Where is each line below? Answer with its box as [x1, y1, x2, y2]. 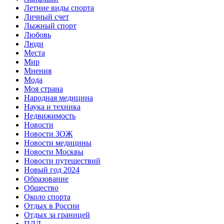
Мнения [24, 66, 51, 75]
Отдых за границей [24, 210, 90, 219]
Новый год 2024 [24, 165, 79, 174]
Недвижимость [24, 111, 75, 120]
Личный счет [24, 12, 69, 21]
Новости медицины [24, 138, 91, 147]
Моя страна [24, 84, 63, 93]
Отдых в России [24, 201, 79, 210]
